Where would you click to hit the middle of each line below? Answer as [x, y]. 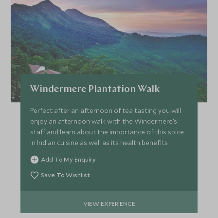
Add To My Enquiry [69, 159]
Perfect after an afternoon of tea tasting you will [106, 111]
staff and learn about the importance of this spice [107, 132]
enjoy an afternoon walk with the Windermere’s [104, 121]
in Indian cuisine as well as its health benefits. [100, 143]
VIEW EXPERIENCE [109, 203]
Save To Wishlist [66, 175]
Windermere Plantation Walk [95, 90]
